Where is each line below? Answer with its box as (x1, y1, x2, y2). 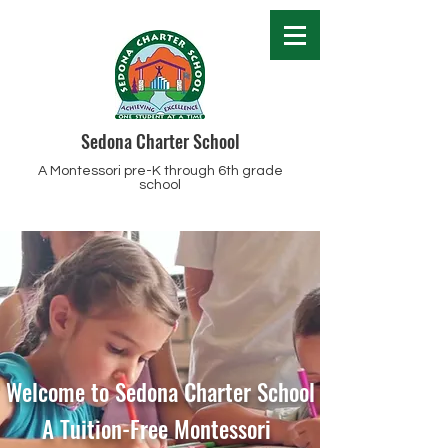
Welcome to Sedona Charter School (5, 375, 315, 409)
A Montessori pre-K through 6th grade (37, 164, 283, 178)
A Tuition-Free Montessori (41, 412, 277, 446)
